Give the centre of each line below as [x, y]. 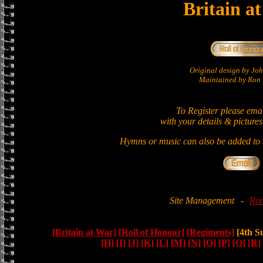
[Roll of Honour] [151, 232]
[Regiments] [210, 232]
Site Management [202, 200]
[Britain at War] [84, 232]
